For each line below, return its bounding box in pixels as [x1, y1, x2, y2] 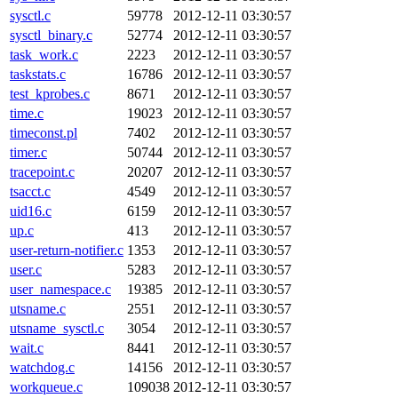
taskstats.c [10, 67, 66, 82]
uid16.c [10, 203, 52, 219]
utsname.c [10, 301, 66, 316]
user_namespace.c [10, 282, 111, 297]
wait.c [10, 340, 44, 355]
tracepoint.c [10, 164, 75, 179]
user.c [10, 262, 42, 277]
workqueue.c [10, 379, 83, 394]
